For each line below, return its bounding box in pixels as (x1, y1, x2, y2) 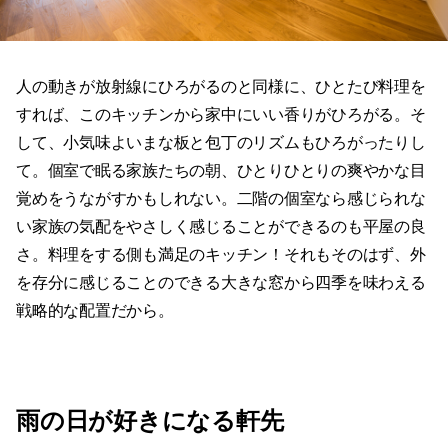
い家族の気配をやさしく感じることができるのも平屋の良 (16, 218, 426, 236)
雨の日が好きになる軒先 (16, 407, 284, 435)
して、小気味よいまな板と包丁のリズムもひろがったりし (16, 134, 426, 152)
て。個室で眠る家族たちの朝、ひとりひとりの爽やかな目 (16, 162, 426, 180)
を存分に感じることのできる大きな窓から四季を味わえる (16, 274, 426, 292)
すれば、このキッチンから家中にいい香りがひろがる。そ (16, 106, 426, 124)
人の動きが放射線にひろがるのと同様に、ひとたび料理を (16, 78, 426, 96)
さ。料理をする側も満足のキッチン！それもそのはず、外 (16, 246, 426, 264)
